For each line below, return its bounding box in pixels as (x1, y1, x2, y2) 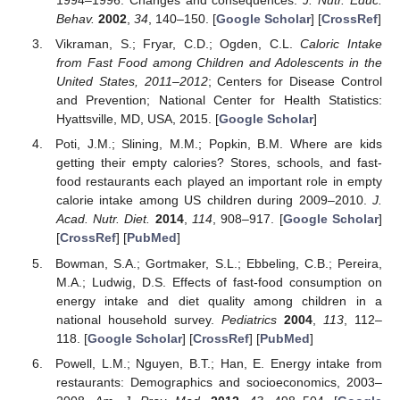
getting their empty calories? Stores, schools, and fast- (55, 155, 382, 171)
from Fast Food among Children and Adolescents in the (55, 55, 382, 71)
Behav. (55, 12, 95, 27)
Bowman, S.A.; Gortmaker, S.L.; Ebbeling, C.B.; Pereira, (55, 255, 382, 271)
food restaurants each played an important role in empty (55, 174, 382, 189)
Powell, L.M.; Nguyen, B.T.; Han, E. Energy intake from (55, 355, 382, 371)
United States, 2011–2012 (55, 74, 208, 89)
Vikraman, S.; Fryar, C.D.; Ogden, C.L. (55, 37, 301, 52)
